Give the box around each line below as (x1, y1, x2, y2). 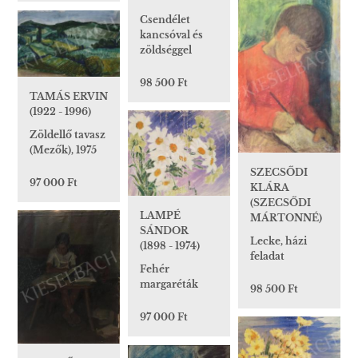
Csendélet (140, 13, 190, 26)
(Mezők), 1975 (30, 143, 97, 156)
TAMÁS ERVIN (30, 89, 108, 102)
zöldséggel (140, 43, 192, 56)
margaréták (140, 278, 198, 291)
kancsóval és (140, 28, 203, 41)
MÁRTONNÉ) (250, 212, 322, 225)
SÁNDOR (140, 225, 189, 237)
